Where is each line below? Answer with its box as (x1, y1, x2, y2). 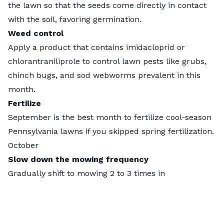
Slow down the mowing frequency (8, 154, 148, 164)
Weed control (8, 28, 63, 38)
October (8, 140, 38, 150)
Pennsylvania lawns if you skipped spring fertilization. (8, 126, 214, 136)
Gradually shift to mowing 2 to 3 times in (8, 168, 170, 178)
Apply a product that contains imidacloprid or (8, 42, 185, 52)
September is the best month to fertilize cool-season (8, 112, 211, 122)
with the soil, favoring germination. (8, 14, 144, 24)
